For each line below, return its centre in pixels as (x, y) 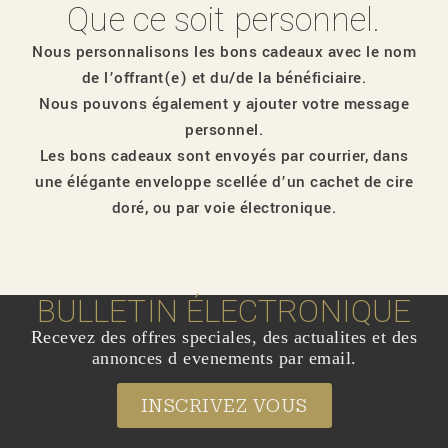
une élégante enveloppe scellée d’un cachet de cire (224, 181)
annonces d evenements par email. (224, 358)
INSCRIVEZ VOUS (224, 406)
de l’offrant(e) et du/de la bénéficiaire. (224, 77)
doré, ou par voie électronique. (224, 207)
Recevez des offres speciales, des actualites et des (224, 337)
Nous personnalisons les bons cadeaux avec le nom (224, 51)
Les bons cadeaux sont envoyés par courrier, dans (224, 155)
